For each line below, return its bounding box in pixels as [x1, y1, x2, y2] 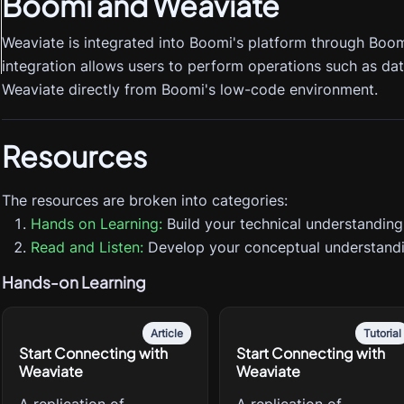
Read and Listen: [31, 238, 143, 256]
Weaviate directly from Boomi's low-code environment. [2, 80, 378, 98]
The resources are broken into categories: [2, 191, 288, 209]
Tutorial [363, 326, 401, 340]
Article [151, 326, 184, 340]
